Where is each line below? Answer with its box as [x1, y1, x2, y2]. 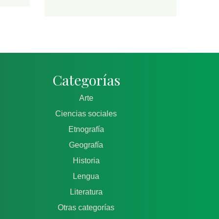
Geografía [69, 141, 103, 150]
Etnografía [68, 125, 104, 134]
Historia [72, 156, 100, 165]
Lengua [73, 172, 99, 181]
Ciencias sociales [55, 109, 117, 118]
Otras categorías [58, 203, 114, 212]
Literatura [69, 188, 103, 197]
